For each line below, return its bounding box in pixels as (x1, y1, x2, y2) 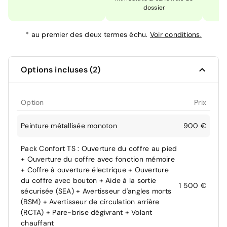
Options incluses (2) (21, 64, 101, 75)
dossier (143, 4, 165, 12)
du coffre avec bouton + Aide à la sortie (21, 176, 156, 185)
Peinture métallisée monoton (21, 121, 117, 130)
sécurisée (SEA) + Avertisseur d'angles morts (21, 186, 171, 196)
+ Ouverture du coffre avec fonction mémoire (21, 155, 175, 164)
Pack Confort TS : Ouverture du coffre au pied (21, 144, 177, 153)
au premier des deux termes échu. (31, 30, 150, 39)
